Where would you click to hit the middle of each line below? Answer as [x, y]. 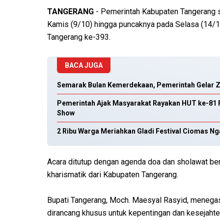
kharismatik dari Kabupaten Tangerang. [113, 175]
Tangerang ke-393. [80, 37]
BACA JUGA [84, 66]
